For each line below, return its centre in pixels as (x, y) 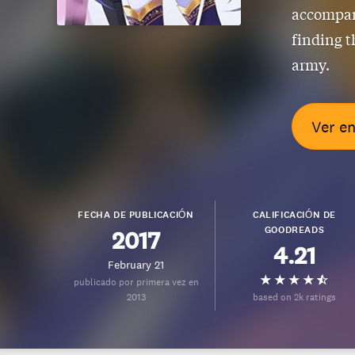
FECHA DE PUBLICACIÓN (136, 214)
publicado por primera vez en (136, 282)
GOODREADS (294, 229)
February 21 (136, 265)
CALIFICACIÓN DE (294, 214)
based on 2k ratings (294, 297)
